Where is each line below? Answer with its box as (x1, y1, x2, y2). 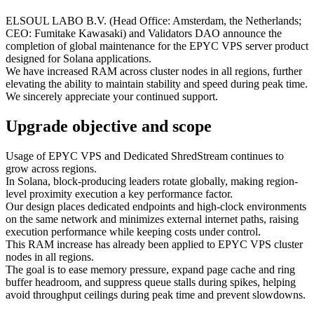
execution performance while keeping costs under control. (6, 225, 261, 238)
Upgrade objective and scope (6, 116, 212, 135)
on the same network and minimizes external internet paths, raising (6, 212, 299, 225)
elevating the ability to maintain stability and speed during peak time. (6, 77, 308, 90)
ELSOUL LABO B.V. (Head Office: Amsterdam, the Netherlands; (6, 14, 301, 27)
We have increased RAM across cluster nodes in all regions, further (6, 64, 302, 77)
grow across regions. (6, 162, 97, 175)
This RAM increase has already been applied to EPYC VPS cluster (6, 238, 303, 250)
